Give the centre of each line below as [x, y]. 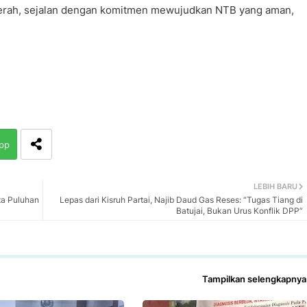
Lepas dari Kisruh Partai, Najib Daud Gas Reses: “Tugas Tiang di [181, 199]
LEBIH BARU [275, 186]
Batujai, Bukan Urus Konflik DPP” [239, 210]
